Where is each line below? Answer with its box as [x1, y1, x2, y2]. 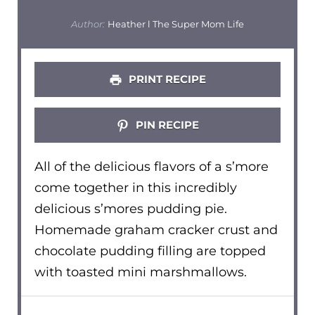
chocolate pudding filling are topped [34, 243, 266, 259]
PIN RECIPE [133, 117, 200, 131]
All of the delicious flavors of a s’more [34, 159, 269, 175]
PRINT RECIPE [126, 72, 207, 86]
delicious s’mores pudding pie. [34, 201, 227, 217]
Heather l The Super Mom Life [108, 18, 245, 30]
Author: [70, 18, 105, 30]
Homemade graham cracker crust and [34, 222, 278, 238]
